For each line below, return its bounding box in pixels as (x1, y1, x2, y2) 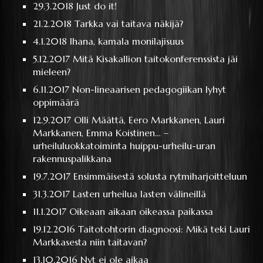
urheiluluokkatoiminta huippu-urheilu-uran (33, 140, 216, 152)
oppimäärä (33, 96, 80, 109)
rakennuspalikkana (33, 153, 112, 165)
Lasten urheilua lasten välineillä (73, 188, 207, 200)
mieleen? (33, 66, 71, 78)
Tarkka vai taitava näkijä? (75, 18, 184, 30)
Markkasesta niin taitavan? (33, 236, 147, 248)
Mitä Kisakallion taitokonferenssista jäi (73, 53, 238, 65)
